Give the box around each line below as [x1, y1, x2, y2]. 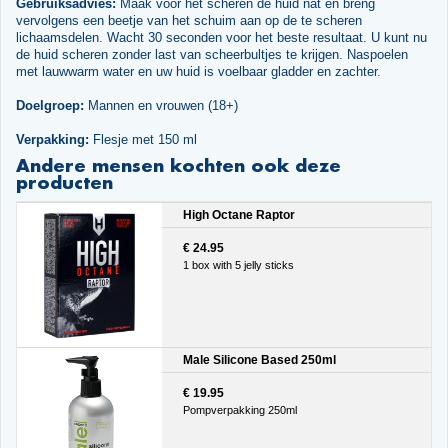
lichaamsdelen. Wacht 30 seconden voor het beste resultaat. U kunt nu [15, 29, 427, 45]
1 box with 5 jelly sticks [182, 259, 294, 272]
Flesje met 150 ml [88, 131, 197, 147]
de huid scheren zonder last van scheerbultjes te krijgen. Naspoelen [15, 46, 408, 62]
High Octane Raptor [182, 207, 295, 222]
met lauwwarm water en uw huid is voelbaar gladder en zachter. [15, 63, 381, 79]
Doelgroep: [15, 97, 84, 113]
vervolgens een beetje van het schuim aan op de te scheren [15, 12, 362, 28]
